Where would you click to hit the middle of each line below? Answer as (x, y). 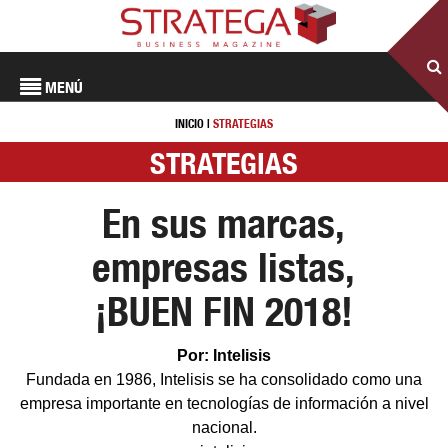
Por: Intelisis (224, 355)
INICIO (189, 123)
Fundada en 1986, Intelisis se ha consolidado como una (224, 379)
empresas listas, (224, 267)
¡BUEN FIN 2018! (223, 311)
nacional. (224, 427)
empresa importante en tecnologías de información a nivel (224, 403)
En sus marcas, (224, 223)
